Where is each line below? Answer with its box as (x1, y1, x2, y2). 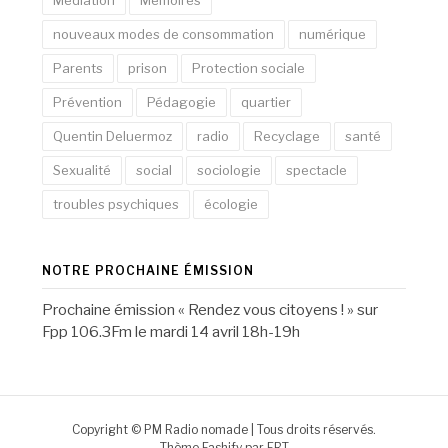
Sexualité (52, 161, 111, 178)
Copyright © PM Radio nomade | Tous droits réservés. (72, 422, 376, 438)
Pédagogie (146, 93, 216, 110)
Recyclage (253, 127, 320, 144)
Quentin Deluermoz (52, 127, 172, 144)
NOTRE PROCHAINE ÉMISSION (41, 262, 254, 278)
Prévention (52, 93, 122, 110)
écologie (203, 195, 258, 212)
